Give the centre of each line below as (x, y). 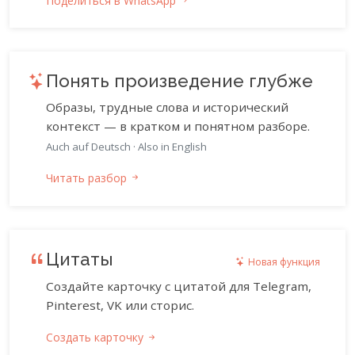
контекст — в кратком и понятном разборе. (178, 126)
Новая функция (284, 261)
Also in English (172, 146)
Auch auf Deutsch (88, 146)
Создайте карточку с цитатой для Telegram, (179, 286)
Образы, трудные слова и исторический (167, 107)
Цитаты (80, 259)
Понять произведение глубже (179, 80)
